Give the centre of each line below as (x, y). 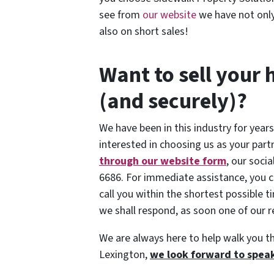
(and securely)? (173, 102)
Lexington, (124, 255)
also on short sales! (144, 32)
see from (121, 15)
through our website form (163, 161)
